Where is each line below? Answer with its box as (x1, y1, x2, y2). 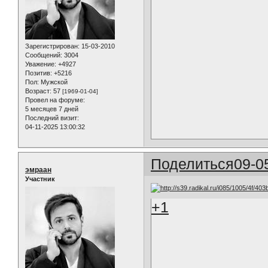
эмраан (25, 166, 51, 175)
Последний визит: (25, 114, 79, 122)
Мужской (39, 78, 68, 86)
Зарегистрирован (25, 42, 78, 50)
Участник (25, 175, 55, 183)
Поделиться (151, 156, 234, 173)
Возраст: (25, 87, 51, 95)
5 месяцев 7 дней (25, 105, 78, 113)
